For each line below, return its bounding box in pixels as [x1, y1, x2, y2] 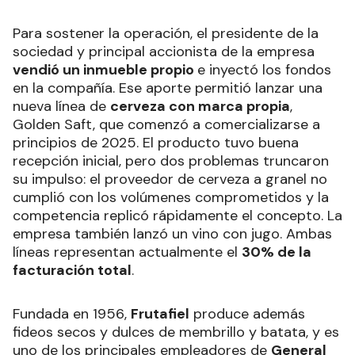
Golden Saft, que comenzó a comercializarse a [13, 114, 320, 134]
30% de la [242, 242, 311, 261]
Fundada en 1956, [13, 303, 131, 323]
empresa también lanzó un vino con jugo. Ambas [13, 223, 332, 243]
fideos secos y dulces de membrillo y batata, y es [13, 322, 339, 342]
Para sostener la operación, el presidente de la [13, 23, 319, 43]
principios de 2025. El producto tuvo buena [13, 132, 299, 152]
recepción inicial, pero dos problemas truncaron [13, 151, 329, 170]
